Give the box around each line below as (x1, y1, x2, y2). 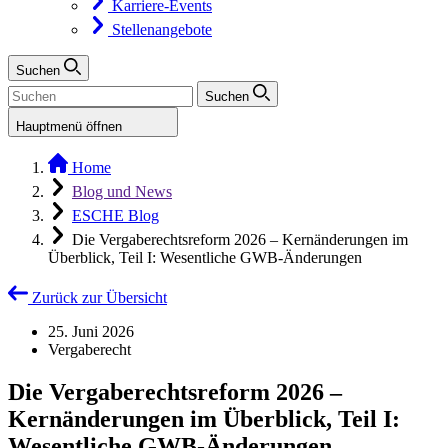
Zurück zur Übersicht (32, 289, 167, 306)
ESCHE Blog (72, 207, 159, 224)
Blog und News (72, 183, 172, 200)
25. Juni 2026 (48, 323, 134, 340)
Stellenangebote (112, 21, 212, 38)
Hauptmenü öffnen (16, 119, 126, 134)
